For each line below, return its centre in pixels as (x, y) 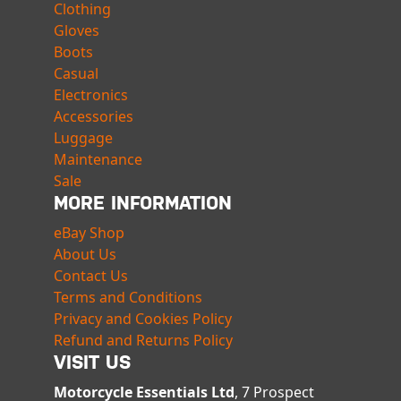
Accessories (94, 117)
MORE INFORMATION (143, 203)
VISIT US (92, 363)
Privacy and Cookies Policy (143, 319)
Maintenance (98, 160)
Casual (76, 74)
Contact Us (91, 276)
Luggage (83, 138)
